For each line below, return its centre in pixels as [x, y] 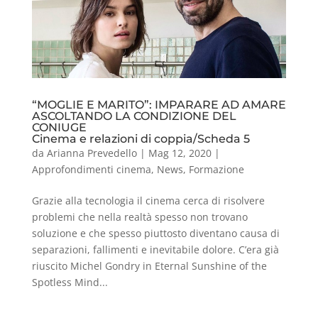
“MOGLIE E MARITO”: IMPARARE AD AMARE [159, 105]
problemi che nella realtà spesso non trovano [139, 217]
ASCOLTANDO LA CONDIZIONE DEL [134, 116]
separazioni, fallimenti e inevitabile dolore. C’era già [155, 250]
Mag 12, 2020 [180, 153]
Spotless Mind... [70, 283]
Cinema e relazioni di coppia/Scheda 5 [141, 139]
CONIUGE [59, 128]
